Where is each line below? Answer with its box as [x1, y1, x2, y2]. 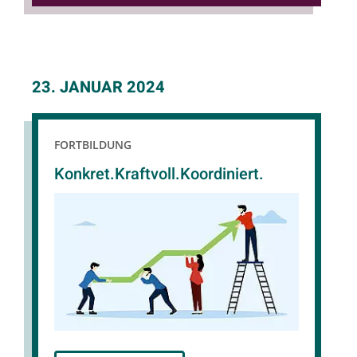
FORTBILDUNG [54, 136, 131, 152]
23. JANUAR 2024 [32, 75, 165, 99]
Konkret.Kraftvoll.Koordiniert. [54, 162, 264, 186]
